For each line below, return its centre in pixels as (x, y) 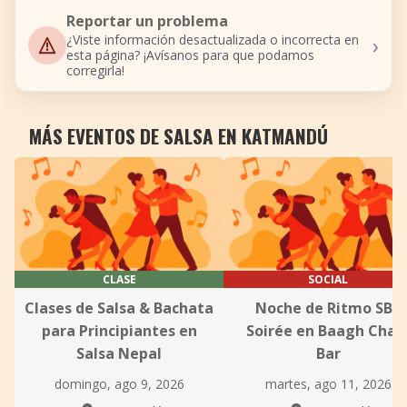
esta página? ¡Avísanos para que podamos (190, 55)
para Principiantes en (119, 331)
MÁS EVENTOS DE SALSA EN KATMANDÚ (179, 136)
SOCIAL (328, 279)
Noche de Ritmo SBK (328, 308)
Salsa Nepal (119, 353)
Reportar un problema (147, 21)
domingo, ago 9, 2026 (119, 384)
